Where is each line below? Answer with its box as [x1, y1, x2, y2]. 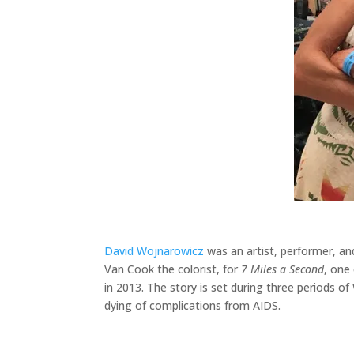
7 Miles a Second [241, 262, 324, 277]
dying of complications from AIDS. [104, 298, 281, 314]
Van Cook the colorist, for [104, 262, 241, 277]
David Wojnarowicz [104, 243, 204, 259]
